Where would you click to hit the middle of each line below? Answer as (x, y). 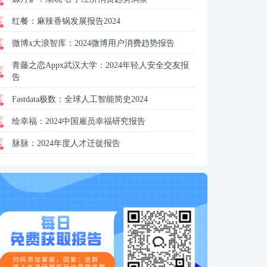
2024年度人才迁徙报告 (79, 143)
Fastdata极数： (38, 99)
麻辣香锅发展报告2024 (79, 21)
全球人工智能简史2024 (106, 99)
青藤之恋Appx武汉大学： (59, 65)
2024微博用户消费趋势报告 (125, 43)
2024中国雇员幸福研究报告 (95, 121)
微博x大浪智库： (43, 43)
